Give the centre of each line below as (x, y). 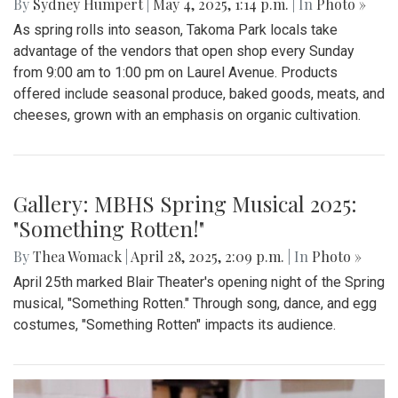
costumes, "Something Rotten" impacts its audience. (175, 324)
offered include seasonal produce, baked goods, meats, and (199, 93)
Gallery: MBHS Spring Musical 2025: (185, 203)
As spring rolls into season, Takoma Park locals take (175, 29)
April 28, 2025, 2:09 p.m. (208, 256)
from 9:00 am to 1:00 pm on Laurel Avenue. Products (175, 72)
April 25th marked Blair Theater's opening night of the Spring (199, 282)
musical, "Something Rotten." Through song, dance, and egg (195, 303)
